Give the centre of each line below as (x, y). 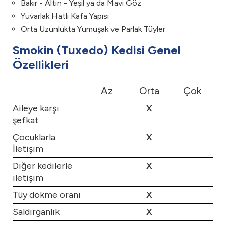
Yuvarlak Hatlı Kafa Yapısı (65, 16)
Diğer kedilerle (42, 166)
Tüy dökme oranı (47, 195)
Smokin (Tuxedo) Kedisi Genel (97, 50)
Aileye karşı (36, 108)
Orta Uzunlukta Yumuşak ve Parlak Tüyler (93, 29)
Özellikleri (41, 64)
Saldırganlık (36, 212)
